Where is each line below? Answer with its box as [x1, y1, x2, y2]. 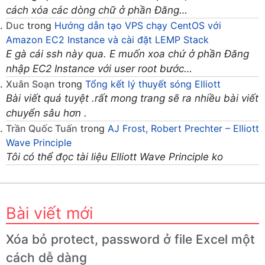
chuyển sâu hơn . [6, 107, 87, 119]
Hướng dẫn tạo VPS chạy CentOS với [54, 20, 221, 32]
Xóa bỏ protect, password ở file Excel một [6, 232, 255, 247]
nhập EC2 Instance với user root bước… [6, 63, 192, 75]
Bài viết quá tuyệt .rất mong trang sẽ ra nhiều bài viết [6, 92, 258, 105]
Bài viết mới [6, 203, 93, 224]
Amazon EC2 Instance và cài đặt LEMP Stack [6, 34, 209, 46]
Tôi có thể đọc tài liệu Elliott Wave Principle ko [6, 151, 223, 163]
